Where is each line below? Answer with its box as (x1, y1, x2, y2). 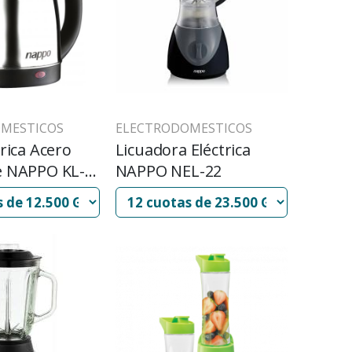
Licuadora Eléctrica (115, 139, 251, 160)
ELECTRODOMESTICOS (115, 119, 252, 137)
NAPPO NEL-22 (115, 160, 222, 181)
